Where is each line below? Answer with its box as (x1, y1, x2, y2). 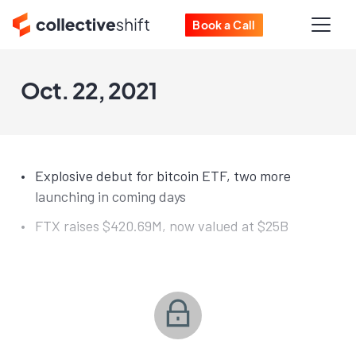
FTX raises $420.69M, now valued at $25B (35, 216, 288, 234)
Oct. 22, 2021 (21, 76, 157, 104)
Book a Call (192, 17, 256, 32)
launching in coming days (35, 188, 186, 205)
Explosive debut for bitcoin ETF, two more (35, 167, 291, 184)
